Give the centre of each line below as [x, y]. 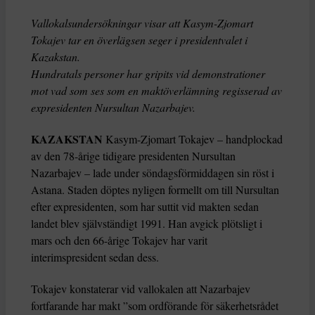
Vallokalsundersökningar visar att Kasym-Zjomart [142, 23]
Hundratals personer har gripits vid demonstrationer [148, 74]
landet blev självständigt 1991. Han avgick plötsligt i [147, 224]
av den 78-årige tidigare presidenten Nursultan [133, 156]
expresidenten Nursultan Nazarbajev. [113, 108]
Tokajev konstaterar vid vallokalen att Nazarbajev [141, 289]
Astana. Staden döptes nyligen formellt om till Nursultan [155, 190]
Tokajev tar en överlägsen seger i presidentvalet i [139, 40]
